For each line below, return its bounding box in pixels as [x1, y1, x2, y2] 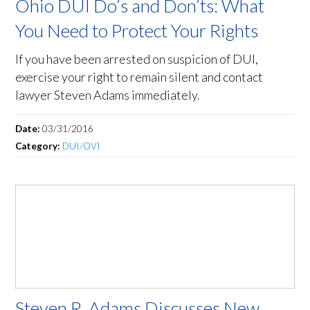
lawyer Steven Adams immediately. [15, 87, 201, 103]
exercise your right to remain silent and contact [15, 69, 264, 85]
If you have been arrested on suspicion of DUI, [15, 51, 259, 67]
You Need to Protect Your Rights [15, 19, 259, 42]
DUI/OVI [62, 140, 101, 152]
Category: [15, 140, 63, 152]
